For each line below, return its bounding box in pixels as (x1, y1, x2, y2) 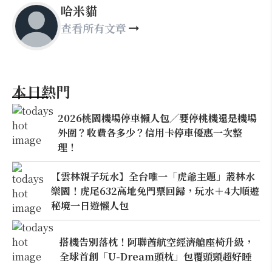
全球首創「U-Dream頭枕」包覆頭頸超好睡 (59, 249, 251, 263)
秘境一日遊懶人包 (50, 198, 129, 212)
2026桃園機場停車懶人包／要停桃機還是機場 (58, 110, 257, 125)
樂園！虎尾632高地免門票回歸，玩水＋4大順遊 (50, 183, 259, 198)
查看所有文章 (61, 20, 126, 36)
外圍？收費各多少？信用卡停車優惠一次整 (58, 125, 243, 140)
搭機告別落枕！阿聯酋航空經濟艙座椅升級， (59, 234, 254, 249)
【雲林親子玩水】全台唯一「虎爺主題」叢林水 (50, 169, 255, 183)
